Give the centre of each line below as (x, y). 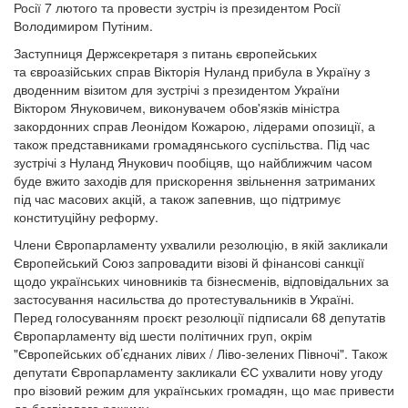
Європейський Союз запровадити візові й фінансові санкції (189, 262)
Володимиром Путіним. (85, 25)
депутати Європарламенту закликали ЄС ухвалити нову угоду (198, 372)
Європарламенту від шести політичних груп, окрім (163, 335)
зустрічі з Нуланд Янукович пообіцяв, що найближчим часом (193, 162)
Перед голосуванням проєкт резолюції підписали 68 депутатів (199, 317)
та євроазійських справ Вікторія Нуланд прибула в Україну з (192, 71)
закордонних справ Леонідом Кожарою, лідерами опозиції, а (194, 126)
